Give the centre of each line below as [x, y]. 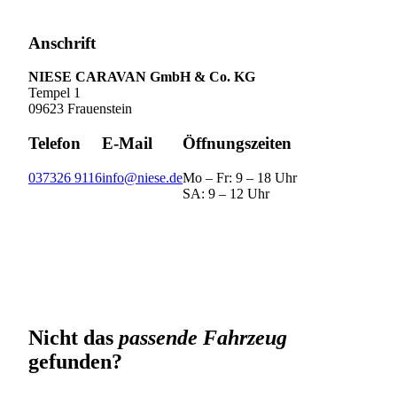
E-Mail [127, 144]
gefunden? [75, 361]
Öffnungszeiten [237, 144]
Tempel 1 [54, 93]
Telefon [54, 144]
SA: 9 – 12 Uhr [226, 193]
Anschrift [62, 43]
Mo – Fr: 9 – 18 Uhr [240, 177]
